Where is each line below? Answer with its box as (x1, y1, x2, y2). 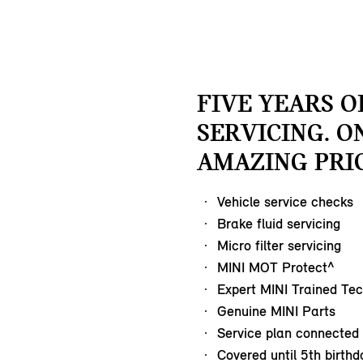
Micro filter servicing (217, 237, 341, 255)
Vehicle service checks (217, 193, 353, 211)
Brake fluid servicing (217, 215, 340, 233)
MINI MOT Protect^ (217, 258, 335, 277)
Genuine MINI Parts (217, 302, 335, 321)
